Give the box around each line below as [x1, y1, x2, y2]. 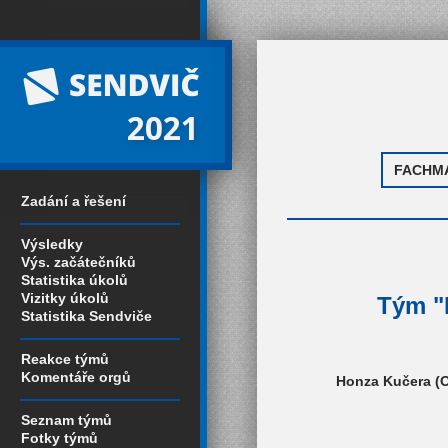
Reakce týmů [21, 351, 109, 367]
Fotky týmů [21, 430, 98, 446]
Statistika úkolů [21, 272, 128, 288]
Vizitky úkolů [21, 290, 109, 306]
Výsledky [21, 236, 83, 252]
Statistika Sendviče [21, 308, 152, 324]
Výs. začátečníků [21, 254, 136, 270]
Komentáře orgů [21, 369, 131, 385]
